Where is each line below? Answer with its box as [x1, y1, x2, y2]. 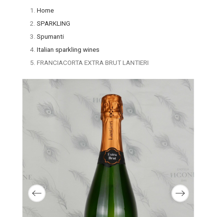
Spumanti [36, 32, 64, 40]
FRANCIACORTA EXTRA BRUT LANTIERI [36, 59, 149, 66]
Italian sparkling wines [36, 46, 99, 53]
